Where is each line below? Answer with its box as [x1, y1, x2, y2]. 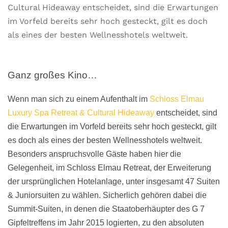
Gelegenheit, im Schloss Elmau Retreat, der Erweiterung [8, 163, 211, 172]
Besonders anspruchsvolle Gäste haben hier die [8, 150, 181, 158]
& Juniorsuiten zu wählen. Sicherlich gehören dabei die [8, 191, 207, 199]
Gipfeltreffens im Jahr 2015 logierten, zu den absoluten [8, 218, 204, 227]
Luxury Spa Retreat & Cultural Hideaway [8, 108, 154, 117]
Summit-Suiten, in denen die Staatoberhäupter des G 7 [8, 205, 205, 213]
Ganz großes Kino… [8, 70, 97, 80]
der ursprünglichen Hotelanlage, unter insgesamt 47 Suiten [8, 177, 220, 186]
